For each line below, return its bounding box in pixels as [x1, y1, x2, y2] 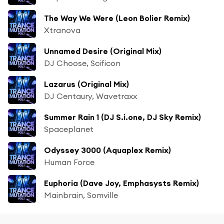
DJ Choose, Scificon [44, 57, 120, 68]
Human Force [44, 156, 94, 167]
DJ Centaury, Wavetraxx [44, 90, 137, 101]
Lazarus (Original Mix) [44, 78, 129, 89]
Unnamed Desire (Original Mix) [44, 45, 161, 56]
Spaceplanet [44, 123, 93, 134]
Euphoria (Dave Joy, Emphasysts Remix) [44, 177, 199, 188]
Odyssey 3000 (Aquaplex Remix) [44, 144, 171, 155]
